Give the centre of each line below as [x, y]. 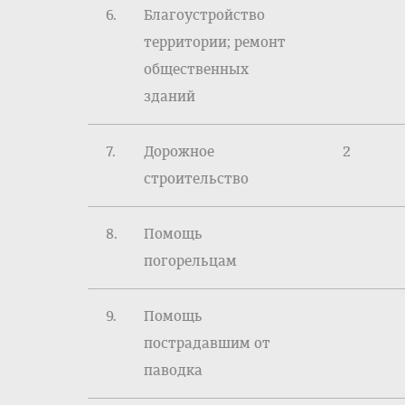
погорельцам [190, 261]
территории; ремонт [215, 42]
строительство [196, 179]
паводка [173, 370]
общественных [196, 69]
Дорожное [179, 151]
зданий [170, 96]
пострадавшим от [207, 343]
